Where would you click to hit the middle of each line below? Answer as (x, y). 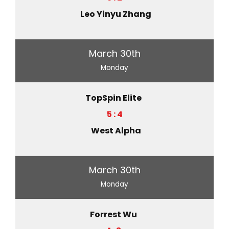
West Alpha (116, 130)
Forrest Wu (113, 214)
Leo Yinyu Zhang (116, 14)
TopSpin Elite (113, 98)
